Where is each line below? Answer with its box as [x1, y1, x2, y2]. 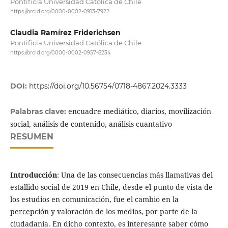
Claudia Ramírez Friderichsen [10, 27, 121, 37]
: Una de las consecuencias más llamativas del [56, 169, 213, 180]
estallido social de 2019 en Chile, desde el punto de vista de [10, 182, 213, 192]
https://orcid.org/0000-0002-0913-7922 [10, 8, 109, 15]
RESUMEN [10, 131, 53, 141]
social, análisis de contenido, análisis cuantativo [10, 119, 172, 129]
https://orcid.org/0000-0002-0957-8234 [10, 49, 111, 56]
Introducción [10, 169, 57, 180]
